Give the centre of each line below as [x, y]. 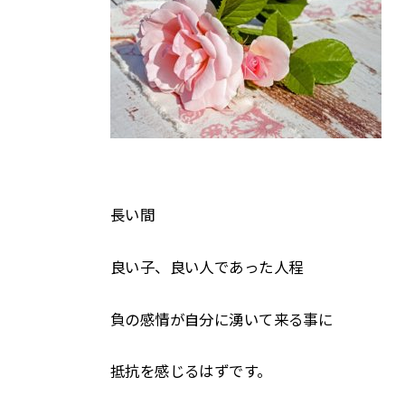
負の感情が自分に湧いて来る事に [222, 320]
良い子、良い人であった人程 [207, 267]
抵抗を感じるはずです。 [191, 372]
